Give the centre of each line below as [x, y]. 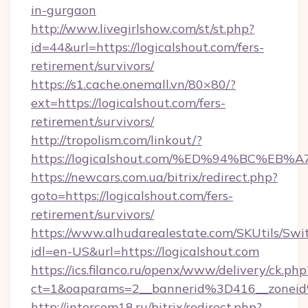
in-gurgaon [64, 10]
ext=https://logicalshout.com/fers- [128, 103]
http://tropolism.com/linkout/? [117, 140]
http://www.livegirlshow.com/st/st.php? [143, 29]
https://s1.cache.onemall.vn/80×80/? [133, 84]
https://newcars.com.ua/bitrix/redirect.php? [154, 177]
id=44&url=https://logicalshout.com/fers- [147, 47]
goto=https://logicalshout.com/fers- [132, 196]
